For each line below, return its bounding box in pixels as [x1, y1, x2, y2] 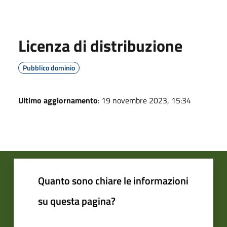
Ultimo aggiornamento [18, 94, 98, 106]
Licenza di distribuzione [18, 33, 182, 58]
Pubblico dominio [23, 62, 75, 73]
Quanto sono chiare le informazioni [38, 172, 188, 188]
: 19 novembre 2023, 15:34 [98, 94, 191, 106]
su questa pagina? [38, 193, 116, 209]
